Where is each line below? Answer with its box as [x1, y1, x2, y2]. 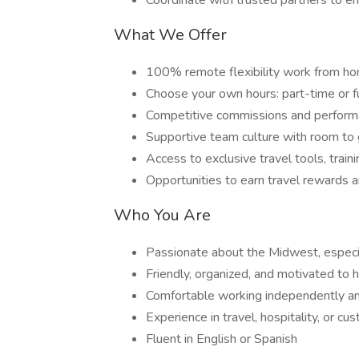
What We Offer [114, 24, 227, 46]
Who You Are [114, 204, 211, 226]
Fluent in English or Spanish [146, 330, 297, 348]
